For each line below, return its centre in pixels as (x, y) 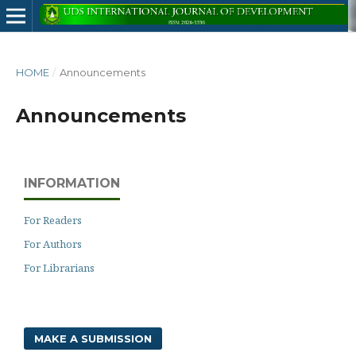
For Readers (53, 220)
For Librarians (59, 268)
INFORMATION (72, 183)
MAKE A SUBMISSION (93, 339)
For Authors (53, 244)
